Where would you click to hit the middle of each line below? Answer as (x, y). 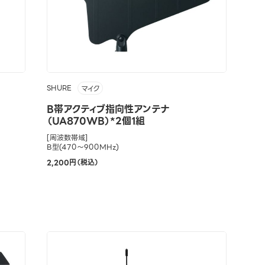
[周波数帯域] (67, 137)
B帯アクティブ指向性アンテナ (108, 109)
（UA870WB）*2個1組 (96, 121)
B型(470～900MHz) (83, 147)
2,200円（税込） (72, 162)
